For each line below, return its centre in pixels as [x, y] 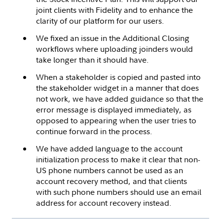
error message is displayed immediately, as [114, 109]
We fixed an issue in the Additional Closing [113, 38]
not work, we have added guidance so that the [120, 98]
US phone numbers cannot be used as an [110, 170]
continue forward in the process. [94, 131]
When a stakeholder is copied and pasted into [118, 77]
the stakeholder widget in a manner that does [117, 88]
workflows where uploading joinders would [114, 49]
